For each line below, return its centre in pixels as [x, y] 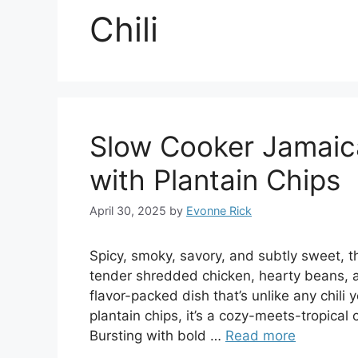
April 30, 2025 [128, 211]
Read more [261, 336]
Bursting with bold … [157, 336]
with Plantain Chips [215, 180]
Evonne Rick [219, 211]
